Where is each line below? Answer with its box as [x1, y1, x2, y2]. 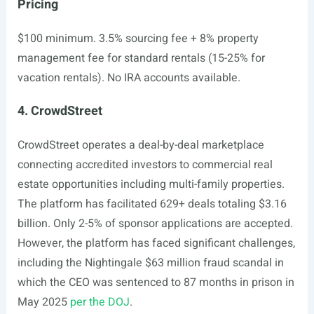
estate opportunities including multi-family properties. [17, 176, 285, 193]
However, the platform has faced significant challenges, [17, 235, 295, 252]
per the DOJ [69, 294, 130, 310]
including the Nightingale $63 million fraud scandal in [17, 254, 284, 271]
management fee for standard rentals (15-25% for [17, 50, 265, 67]
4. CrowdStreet [17, 102, 102, 121]
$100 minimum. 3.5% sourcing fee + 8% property [17, 30, 259, 47]
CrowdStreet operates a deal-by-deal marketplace [17, 137, 264, 153]
